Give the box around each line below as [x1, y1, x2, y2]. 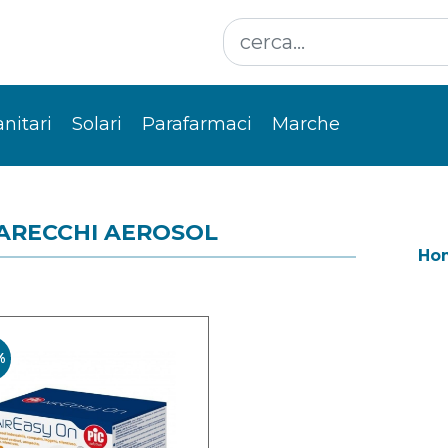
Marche [272, 113, 340, 136]
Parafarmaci [142, 113, 252, 136]
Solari [72, 113, 122, 136]
